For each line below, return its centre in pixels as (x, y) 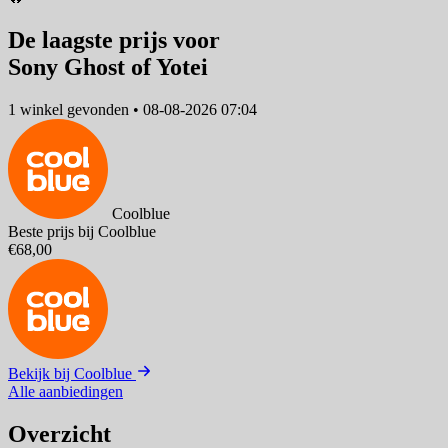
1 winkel (35, 109)
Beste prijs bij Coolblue (82, 231)
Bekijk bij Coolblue (72, 373)
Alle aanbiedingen (65, 391)
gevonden (98, 109)
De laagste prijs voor (114, 40)
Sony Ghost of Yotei (108, 67)
